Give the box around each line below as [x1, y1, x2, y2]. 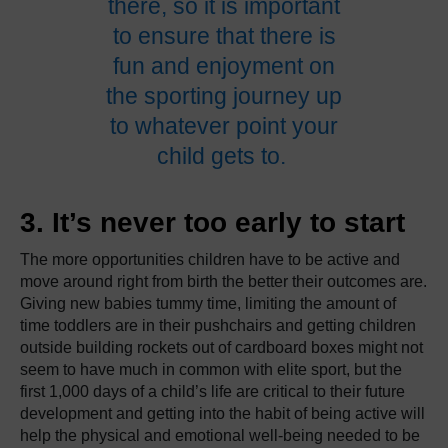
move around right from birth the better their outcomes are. [20, 272, 427, 290]
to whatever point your [110, 112, 338, 139]
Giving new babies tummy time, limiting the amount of [20, 294, 396, 312]
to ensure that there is [112, 22, 336, 49]
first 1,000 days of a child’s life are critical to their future [20, 382, 405, 400]
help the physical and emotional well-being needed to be [20, 426, 420, 444]
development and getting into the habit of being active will [20, 404, 425, 422]
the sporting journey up [106, 82, 342, 109]
